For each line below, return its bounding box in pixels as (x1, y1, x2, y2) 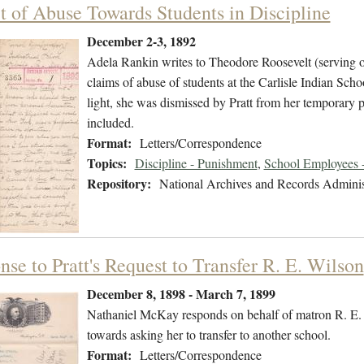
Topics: (86, 154, 127, 173)
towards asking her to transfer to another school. (86, 326, 331, 344)
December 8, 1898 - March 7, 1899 (86, 284, 275, 304)
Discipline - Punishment (134, 154, 258, 172)
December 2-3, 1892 (86, 32, 196, 51)
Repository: (86, 174, 151, 193)
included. (86, 114, 134, 132)
